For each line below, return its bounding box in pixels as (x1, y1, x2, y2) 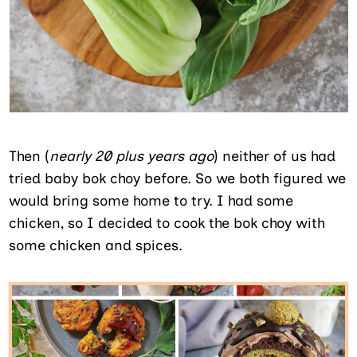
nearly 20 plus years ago (49, 147, 214, 165)
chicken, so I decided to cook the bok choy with (9, 214, 326, 232)
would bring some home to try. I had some (9, 191, 294, 210)
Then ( (9, 147, 50, 165)
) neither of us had (214, 147, 336, 165)
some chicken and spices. (9, 236, 183, 254)
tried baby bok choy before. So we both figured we (9, 169, 347, 187)
